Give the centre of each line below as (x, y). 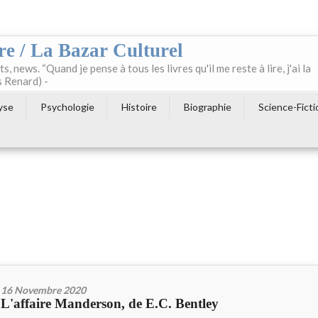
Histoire (139, 107)
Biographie (208, 107)
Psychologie (67, 107)
